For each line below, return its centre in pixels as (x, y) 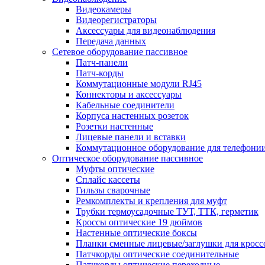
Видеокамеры (104, 9)
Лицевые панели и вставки (131, 137)
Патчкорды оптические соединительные (157, 254)
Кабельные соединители (125, 105)
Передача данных (111, 41)
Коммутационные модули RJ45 (139, 84)
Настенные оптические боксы (136, 233)
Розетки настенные (114, 126)
